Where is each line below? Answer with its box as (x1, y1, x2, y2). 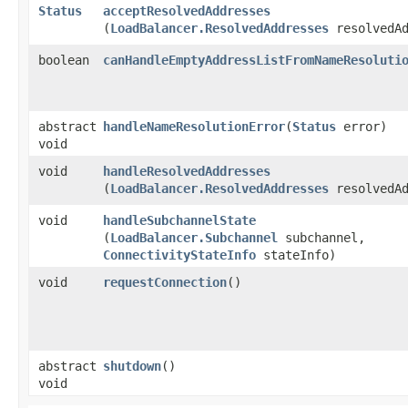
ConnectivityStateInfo (103, 247, 256, 262)
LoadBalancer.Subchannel (110, 229, 278, 245)
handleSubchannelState (103, 212, 256, 228)
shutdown (103, 358, 161, 373)
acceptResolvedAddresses (103, 3, 270, 18)
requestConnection (103, 274, 227, 290)
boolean (38, 52, 89, 67)
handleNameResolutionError (103, 118, 285, 134)
